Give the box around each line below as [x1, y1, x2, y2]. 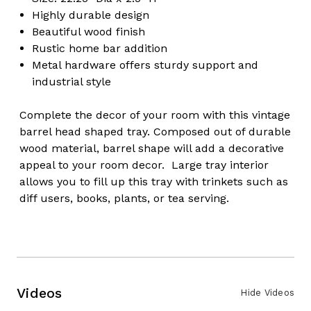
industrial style [32, 74, 112, 88]
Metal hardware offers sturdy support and [32, 58, 259, 72]
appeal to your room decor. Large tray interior [19, 158, 269, 171]
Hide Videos [240, 287, 294, 298]
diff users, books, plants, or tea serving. [19, 191, 229, 205]
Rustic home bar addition [32, 41, 168, 55]
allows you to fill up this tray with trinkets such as [19, 174, 288, 188]
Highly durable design [32, 8, 150, 22]
